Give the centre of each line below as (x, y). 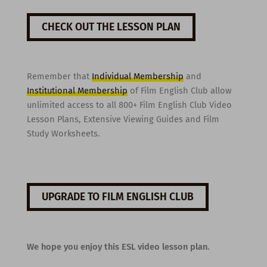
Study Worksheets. (63, 134)
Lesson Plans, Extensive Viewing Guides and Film (123, 119)
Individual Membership (137, 77)
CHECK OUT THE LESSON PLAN (111, 27)
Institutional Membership (77, 91)
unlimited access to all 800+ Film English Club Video (129, 105)
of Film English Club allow (179, 91)
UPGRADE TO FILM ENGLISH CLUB (117, 197)
